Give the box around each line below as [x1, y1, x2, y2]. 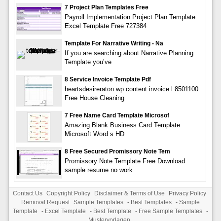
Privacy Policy [168, 189, 206, 197]
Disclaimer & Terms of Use [94, 189, 165, 197]
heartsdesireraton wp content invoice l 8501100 [64, 85, 198, 93]
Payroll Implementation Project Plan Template [64, 13, 195, 21]
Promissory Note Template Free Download [64, 157, 185, 165]
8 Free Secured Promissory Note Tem [64, 147, 170, 155]
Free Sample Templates [139, 207, 202, 215]
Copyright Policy [46, 189, 90, 197]
